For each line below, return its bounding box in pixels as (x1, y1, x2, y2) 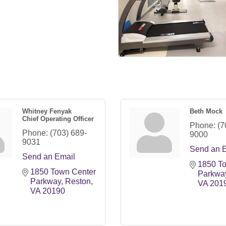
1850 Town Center (30, 167, 96, 176)
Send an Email (22, 152, 75, 161)
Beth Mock (190, 107, 222, 115)
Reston (65, 177, 91, 186)
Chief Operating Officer (22, 115, 94, 123)
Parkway (30, 177, 61, 186)
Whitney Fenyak (22, 107, 72, 115)
